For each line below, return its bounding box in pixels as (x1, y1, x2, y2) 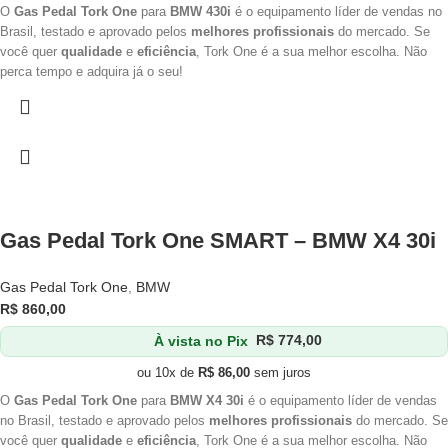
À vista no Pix (154, 332, 249, 349)
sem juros (250, 365, 311, 381)
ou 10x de (137, 365, 198, 381)
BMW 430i (170, 5, 231, 20)
